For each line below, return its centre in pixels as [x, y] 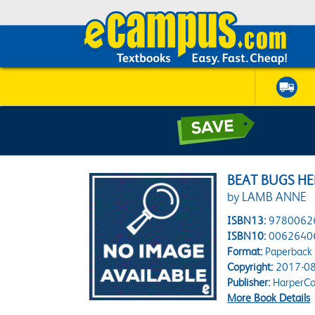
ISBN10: [247, 236]
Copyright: [250, 267]
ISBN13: [247, 220]
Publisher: [249, 282]
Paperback [288, 251]
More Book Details [269, 298]
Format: [245, 251]
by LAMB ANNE [267, 197]
